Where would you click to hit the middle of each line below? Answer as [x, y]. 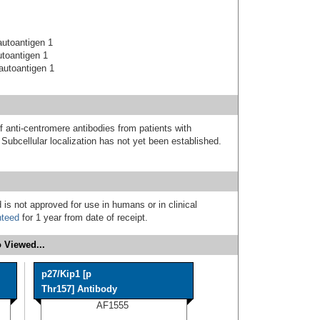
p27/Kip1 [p [66, 274]
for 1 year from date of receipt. [84, 217]
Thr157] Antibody [79, 289]
